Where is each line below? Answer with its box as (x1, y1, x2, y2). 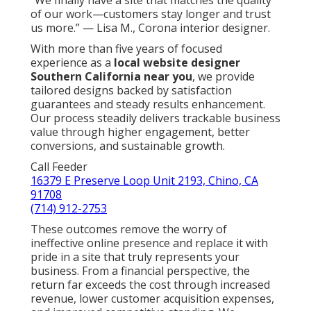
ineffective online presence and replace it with (31, 235, 268, 251)
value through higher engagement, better (31, 124, 250, 140)
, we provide (192, 68, 255, 84)
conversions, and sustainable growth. (31, 137, 225, 153)
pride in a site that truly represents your (31, 249, 239, 264)
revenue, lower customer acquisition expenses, (31, 290, 274, 306)
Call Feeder (31, 158, 87, 174)
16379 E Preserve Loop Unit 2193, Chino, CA (31, 172, 258, 188)
